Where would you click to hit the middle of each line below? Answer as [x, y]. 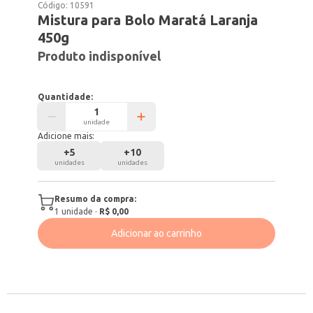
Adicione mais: [66, 136]
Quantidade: [66, 97]
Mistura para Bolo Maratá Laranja [148, 20]
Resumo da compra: [96, 199]
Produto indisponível [100, 56]
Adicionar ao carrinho [156, 233]
